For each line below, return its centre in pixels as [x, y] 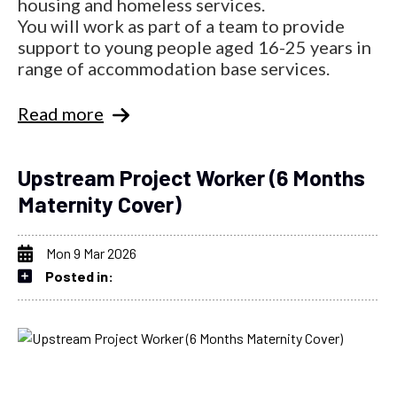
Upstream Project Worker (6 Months [191, 177]
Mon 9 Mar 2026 [91, 253]
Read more [61, 113]
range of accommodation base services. [174, 68]
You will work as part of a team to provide [181, 25]
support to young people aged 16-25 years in [195, 47]
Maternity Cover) [100, 203]
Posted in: [79, 276]
